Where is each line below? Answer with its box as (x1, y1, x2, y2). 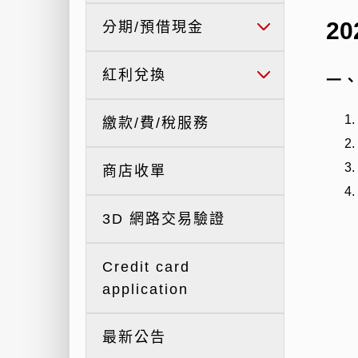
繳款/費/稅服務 (102, 115, 209, 131)
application (102, 281, 189, 297)
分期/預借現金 (102, 19, 204, 35)
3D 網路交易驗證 (102, 211, 225, 227)
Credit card (102, 259, 190, 275)
